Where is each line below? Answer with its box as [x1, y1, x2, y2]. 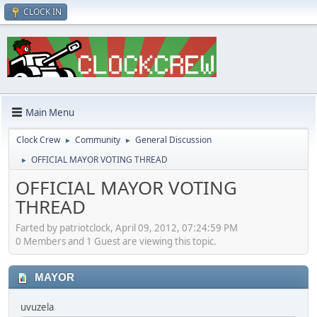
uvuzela [21, 300, 54, 313]
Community [75, 134, 120, 146]
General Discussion [135, 134, 212, 146]
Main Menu [25, 105, 74, 119]
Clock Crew [16, 134, 60, 146]
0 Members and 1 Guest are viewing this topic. [16, 234, 217, 248]
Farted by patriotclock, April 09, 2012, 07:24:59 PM [16, 221, 238, 234]
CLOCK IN [23, 6, 62, 18]
